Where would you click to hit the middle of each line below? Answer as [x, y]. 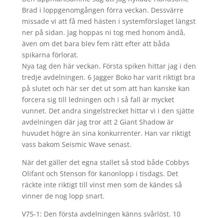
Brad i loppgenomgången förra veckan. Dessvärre [102, 10]
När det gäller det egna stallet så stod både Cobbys [105, 162]
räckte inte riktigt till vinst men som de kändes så [102, 185]
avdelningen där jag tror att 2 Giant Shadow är [98, 122]
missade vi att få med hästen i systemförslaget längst [109, 21]
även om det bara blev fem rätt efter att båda [96, 44]
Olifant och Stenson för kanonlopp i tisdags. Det [100, 173]
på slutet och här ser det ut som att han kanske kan [106, 88]
